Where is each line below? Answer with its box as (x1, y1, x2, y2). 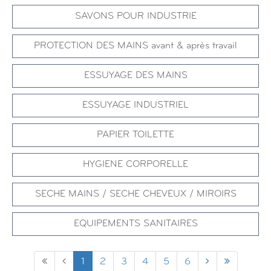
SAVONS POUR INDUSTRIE (74, 11, 197, 21)
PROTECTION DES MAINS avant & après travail (34, 41, 237, 51)
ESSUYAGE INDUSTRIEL (82, 100, 189, 110)
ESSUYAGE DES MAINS (83, 71, 188, 80)
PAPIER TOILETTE (97, 130, 174, 140)
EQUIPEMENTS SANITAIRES (73, 219, 198, 229)
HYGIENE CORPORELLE (83, 160, 188, 169)
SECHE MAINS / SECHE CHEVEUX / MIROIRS (34, 189, 237, 199)
